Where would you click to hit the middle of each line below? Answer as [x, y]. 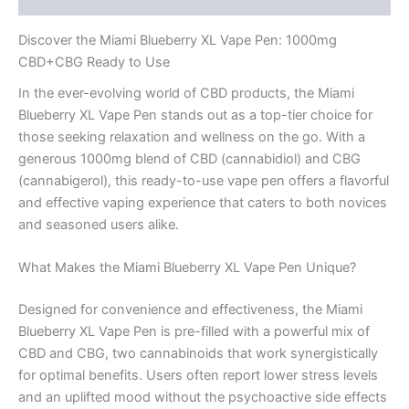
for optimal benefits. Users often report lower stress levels [198, 376]
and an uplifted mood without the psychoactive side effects [203, 398]
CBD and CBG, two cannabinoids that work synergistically [198, 354]
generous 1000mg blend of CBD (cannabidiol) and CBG [189, 159]
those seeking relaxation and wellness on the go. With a [192, 137]
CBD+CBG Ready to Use [94, 62]
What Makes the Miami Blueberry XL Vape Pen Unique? [187, 268]
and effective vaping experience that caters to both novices [203, 203]
